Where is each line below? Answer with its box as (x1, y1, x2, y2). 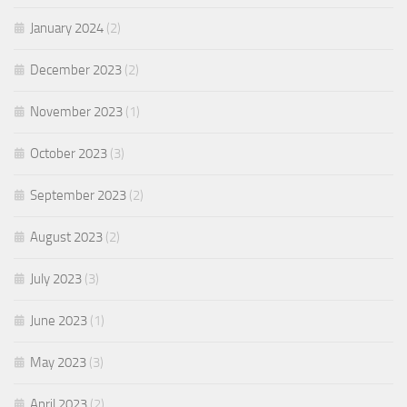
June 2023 (30, 313, 87, 329)
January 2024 (30, 20, 104, 36)
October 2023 (30, 145, 107, 162)
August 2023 (30, 229, 103, 245)
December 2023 (30, 62, 122, 78)
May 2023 (30, 354, 86, 371)
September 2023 (30, 187, 126, 203)
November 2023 (30, 104, 123, 120)
